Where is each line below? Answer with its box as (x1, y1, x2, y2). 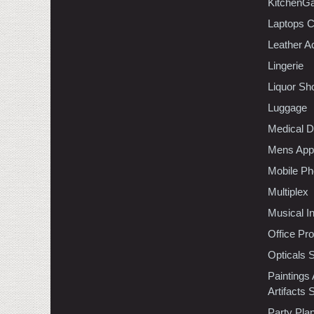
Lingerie (268, 59, 303, 71)
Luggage (268, 101, 307, 114)
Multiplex (268, 185, 308, 198)
